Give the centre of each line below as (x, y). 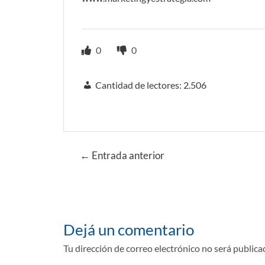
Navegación (87, 149)
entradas (81, 175)
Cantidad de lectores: (138, 85)
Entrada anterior (127, 155)
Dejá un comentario (129, 229)
